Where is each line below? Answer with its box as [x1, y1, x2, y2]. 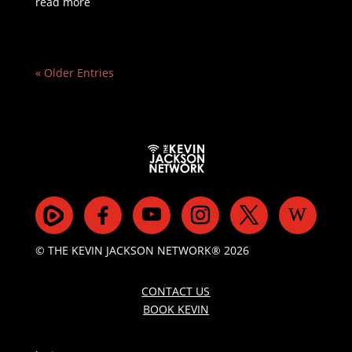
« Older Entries [35, 64, 114, 80]
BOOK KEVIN [142, 302, 209, 317]
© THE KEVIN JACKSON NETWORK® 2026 [35, 243, 249, 258]
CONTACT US [141, 284, 211, 299]
